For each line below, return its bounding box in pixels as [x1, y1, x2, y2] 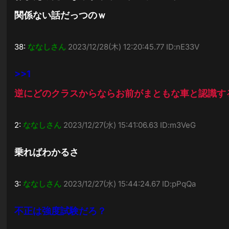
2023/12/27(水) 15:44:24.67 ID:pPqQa [63, 179, 196, 189]
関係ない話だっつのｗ [14, 10, 107, 20]
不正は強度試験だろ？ [14, 205, 107, 216]
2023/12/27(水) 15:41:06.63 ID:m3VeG [63, 120, 196, 130]
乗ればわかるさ [14, 147, 79, 157]
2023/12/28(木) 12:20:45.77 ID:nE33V [68, 42, 200, 52]
